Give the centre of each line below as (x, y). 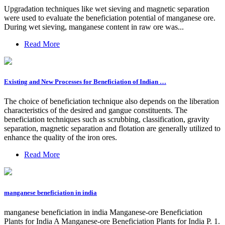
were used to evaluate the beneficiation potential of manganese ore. (110, 18)
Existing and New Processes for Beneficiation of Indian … (85, 82)
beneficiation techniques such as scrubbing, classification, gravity (107, 120)
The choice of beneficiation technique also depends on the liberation (111, 101)
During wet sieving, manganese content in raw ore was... (94, 27)
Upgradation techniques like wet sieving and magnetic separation (107, 9)
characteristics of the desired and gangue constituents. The (96, 110)
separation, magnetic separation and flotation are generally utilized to (112, 129)
